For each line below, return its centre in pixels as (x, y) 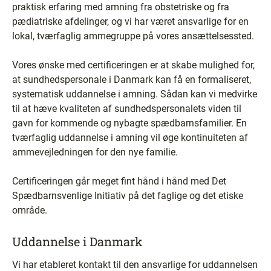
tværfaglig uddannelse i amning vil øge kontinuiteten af (130, 138)
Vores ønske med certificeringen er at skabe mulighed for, (133, 65)
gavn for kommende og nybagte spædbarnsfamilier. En (129, 123)
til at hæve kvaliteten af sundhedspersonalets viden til (127, 109)
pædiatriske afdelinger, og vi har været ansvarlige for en (130, 21)
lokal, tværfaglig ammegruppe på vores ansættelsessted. (133, 36)
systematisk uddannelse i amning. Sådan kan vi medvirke (135, 94)
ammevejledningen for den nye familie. (95, 152)
